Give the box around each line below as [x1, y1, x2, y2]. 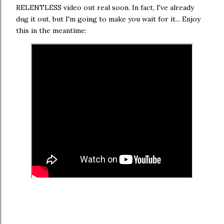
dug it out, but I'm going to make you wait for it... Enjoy [16, 14, 200, 23]
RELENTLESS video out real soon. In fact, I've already [16, 3, 194, 12]
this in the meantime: [16, 26, 86, 35]
